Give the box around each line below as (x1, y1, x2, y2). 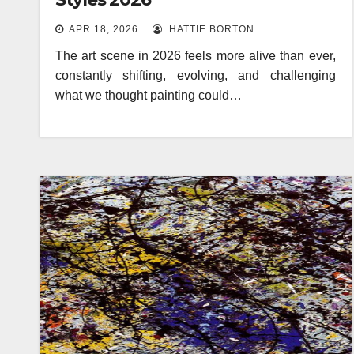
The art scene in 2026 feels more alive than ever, (55, 48, 336, 62)
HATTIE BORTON (166, 23, 254, 35)
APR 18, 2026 (69, 23, 138, 35)
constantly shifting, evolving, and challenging (55, 68, 336, 82)
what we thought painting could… (55, 88, 242, 102)
